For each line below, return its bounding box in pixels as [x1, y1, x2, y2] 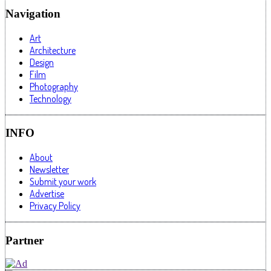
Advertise [30, 187, 64, 200]
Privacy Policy [30, 199, 80, 212]
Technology [30, 92, 71, 105]
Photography [30, 80, 78, 93]
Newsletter [30, 163, 69, 175]
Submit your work [30, 175, 96, 188]
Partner [5, 233, 44, 247]
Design [30, 56, 54, 68]
